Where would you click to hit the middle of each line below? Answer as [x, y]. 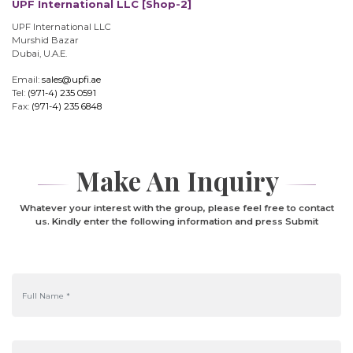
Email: [27, 80]
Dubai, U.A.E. [39, 53]
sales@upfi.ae [71, 80]
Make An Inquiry [180, 180]
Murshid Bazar [45, 40]
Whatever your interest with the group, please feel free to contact [176, 208]
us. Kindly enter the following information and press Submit [176, 221]
